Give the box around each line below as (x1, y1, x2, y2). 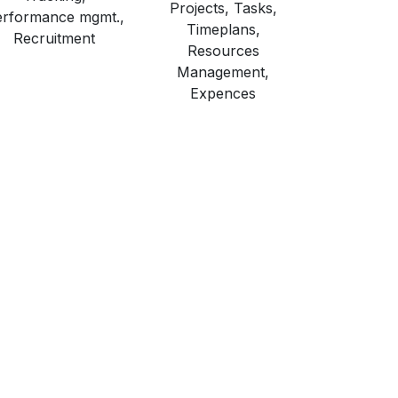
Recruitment (13, 29, 95, 48)
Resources (187, 42, 259, 60)
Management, (177, 63, 269, 82)
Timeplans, (186, 20, 260, 39)
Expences (190, 84, 256, 103)
